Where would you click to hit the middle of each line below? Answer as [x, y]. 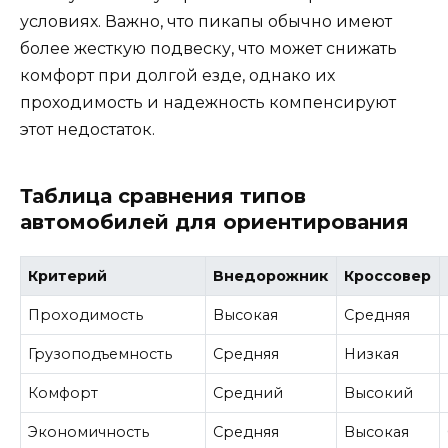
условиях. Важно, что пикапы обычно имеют [206, 21]
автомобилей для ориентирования [214, 221]
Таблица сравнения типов [163, 195]
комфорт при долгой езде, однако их [177, 75]
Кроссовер [388, 276]
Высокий [379, 393]
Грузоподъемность [100, 354]
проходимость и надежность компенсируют [208, 102]
